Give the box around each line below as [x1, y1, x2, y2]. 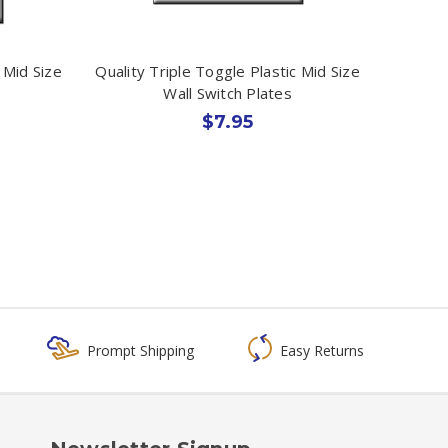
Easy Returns [279, 340, 364, 360]
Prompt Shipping [86, 340, 194, 360]
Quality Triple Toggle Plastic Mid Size [95, 60, 360, 81]
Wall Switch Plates [163, 82, 292, 103]
